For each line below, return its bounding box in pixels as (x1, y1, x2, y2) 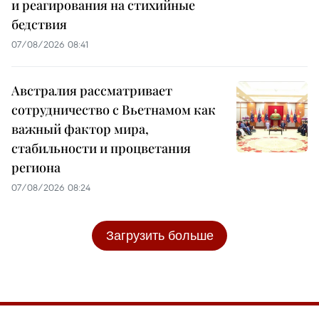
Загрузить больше (105, 226, 214, 244)
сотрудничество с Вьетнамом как (11, 100, 216, 118)
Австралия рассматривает (11, 81, 172, 99)
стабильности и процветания (11, 139, 191, 157)
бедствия (11, 15, 67, 33)
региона (11, 158, 61, 176)
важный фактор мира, (11, 120, 149, 137)
